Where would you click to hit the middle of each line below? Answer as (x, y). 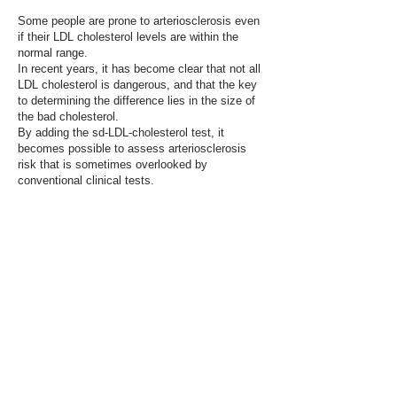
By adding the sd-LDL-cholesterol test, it (121, 132)
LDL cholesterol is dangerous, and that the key (137, 85)
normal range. (53, 53)
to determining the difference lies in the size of (136, 101)
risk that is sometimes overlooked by (113, 164)
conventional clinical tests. (86, 180)
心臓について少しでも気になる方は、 (142, 387)
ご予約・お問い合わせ (142, 327)
